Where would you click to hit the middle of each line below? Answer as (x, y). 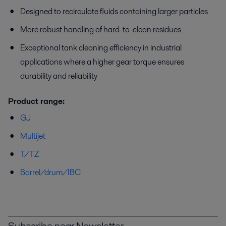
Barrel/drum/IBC (50, 172)
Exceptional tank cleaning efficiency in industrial (101, 47)
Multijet (33, 136)
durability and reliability (59, 76)
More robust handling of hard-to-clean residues (101, 29)
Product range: (36, 101)
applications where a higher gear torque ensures (102, 62)
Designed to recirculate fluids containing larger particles (114, 11)
